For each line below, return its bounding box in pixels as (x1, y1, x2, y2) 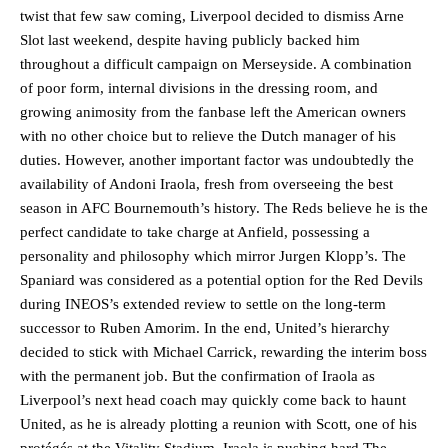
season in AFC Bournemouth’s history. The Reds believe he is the (20, 199, 428, 216)
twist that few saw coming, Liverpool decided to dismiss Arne (20, 7, 404, 24)
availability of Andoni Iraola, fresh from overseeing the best (20, 175, 393, 192)
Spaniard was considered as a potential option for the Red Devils (20, 271, 423, 288)
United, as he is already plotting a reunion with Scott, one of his (20, 415, 417, 432)
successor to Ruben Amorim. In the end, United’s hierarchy (20, 319, 390, 336)
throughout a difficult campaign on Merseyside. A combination (20, 55, 412, 72)
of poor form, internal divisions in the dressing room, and (20, 79, 378, 96)
